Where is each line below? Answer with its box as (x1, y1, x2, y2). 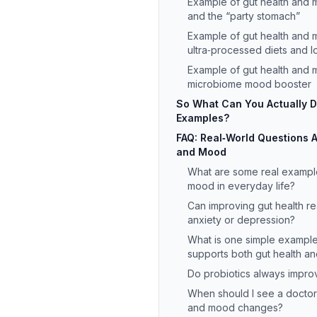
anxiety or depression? (188, 214, 295, 226)
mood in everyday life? (188, 180, 295, 192)
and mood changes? (188, 301, 283, 313)
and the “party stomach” (188, 10, 300, 22)
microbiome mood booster (188, 78, 311, 90)
